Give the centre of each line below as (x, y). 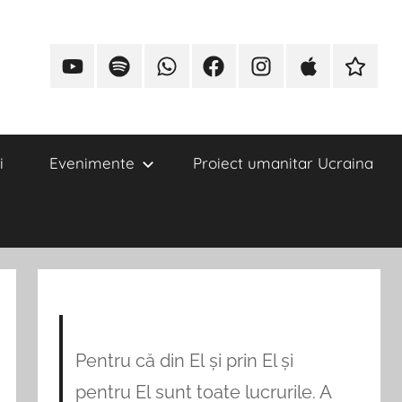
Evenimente (92, 163)
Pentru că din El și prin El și (185, 361)
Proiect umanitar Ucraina (283, 163)
